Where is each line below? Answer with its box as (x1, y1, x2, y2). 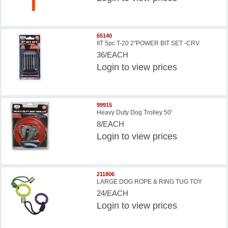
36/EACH (97, 50, 129, 60)
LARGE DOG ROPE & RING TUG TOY (97, 178, 203, 186)
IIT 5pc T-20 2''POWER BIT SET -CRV (97, 40, 200, 47)
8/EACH (97, 120, 125, 129)
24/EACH (97, 189, 129, 198)
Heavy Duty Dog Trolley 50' (97, 109, 173, 117)
